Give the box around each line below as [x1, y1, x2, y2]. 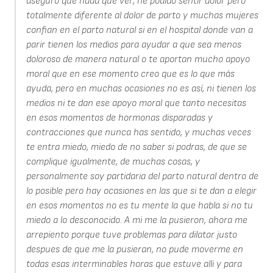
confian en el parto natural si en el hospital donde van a [26, 24, 253, 36]
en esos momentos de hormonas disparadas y [26, 112, 213, 124]
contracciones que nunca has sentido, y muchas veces [26, 126, 251, 138]
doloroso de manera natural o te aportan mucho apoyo [26, 53, 250, 65]
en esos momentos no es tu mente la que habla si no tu [26, 199, 253, 211]
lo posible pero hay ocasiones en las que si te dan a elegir [26, 185, 257, 197]
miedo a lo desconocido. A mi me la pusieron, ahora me [26, 214, 247, 226]
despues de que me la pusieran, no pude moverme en [26, 243, 243, 255]
